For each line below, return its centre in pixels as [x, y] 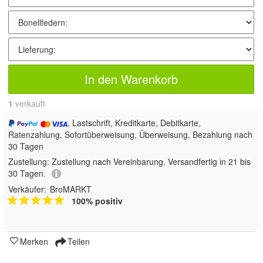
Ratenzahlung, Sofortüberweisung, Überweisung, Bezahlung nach [130, 134]
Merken [34, 242]
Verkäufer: [27, 189]
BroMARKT [71, 189]
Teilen [77, 242]
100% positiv [97, 201]
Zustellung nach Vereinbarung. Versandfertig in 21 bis [151, 161]
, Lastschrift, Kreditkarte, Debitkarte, [134, 122]
